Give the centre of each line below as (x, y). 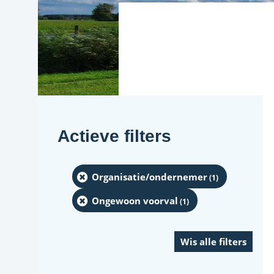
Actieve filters (114, 136)
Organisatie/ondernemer (150, 176)
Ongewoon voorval (135, 200)
